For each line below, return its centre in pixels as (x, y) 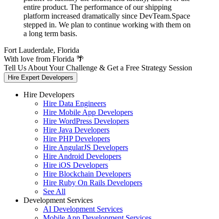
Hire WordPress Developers (86, 121)
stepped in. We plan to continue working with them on (107, 25)
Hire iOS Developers (76, 165)
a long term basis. (50, 34)
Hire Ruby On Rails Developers (93, 183)
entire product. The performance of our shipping (98, 7)
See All (54, 192)
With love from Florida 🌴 (44, 59)
